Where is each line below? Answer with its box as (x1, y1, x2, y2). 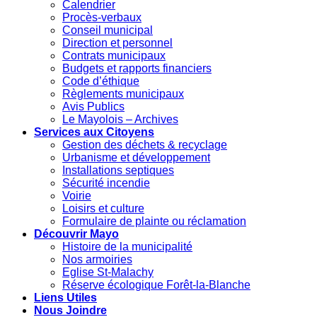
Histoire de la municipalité (62, 240, 192, 253)
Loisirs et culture (62, 202, 144, 214)
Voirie (62, 189, 91, 202)
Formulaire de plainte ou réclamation (62, 214, 246, 227)
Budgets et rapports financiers (62, 62, 212, 74)
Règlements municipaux (62, 87, 184, 100)
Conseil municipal (62, 23, 153, 36)
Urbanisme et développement (62, 151, 210, 163)
